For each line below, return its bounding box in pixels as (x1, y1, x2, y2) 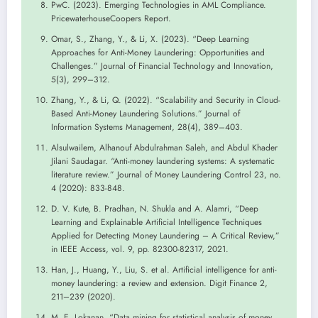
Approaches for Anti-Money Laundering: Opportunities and (51, 46, 265, 60)
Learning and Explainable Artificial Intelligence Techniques (51, 216, 262, 229)
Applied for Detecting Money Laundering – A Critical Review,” (51, 229, 280, 243)
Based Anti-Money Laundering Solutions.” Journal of (51, 107, 240, 121)
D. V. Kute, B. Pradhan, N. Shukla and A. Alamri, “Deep (51, 202, 258, 216)
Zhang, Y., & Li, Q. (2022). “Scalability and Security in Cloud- (51, 94, 280, 107)
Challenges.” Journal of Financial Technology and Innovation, (51, 60, 273, 73)
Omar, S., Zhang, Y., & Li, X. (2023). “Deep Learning (51, 33, 249, 46)
